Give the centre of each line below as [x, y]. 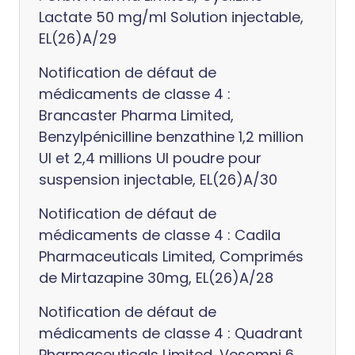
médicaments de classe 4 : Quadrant [171, 333]
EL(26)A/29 [78, 38]
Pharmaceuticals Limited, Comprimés [171, 256]
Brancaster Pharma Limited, [136, 115]
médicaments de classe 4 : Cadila [160, 235]
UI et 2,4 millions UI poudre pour [150, 158]
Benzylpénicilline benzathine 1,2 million [171, 137]
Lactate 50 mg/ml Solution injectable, [171, 17]
